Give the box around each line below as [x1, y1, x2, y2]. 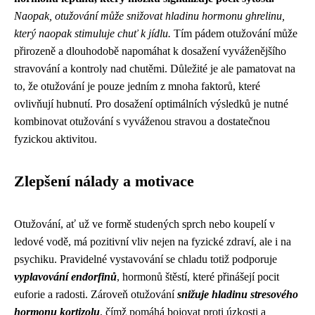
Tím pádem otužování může [171, 27, 297, 39]
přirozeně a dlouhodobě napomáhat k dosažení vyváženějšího [14, 45, 286, 57]
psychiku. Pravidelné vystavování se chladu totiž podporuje [14, 253, 277, 265]
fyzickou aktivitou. [14, 133, 97, 145]
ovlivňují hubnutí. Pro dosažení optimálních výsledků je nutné [14, 98, 288, 110]
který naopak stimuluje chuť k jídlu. [14, 27, 171, 39]
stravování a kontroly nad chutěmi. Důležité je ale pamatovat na [14, 63, 295, 75]
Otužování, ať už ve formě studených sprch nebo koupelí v [14, 218, 275, 230]
